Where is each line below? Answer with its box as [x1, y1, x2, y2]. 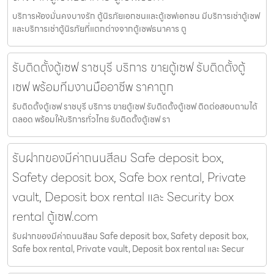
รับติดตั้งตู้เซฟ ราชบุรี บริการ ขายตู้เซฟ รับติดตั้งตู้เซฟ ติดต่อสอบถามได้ [12, 100, 257, 114]
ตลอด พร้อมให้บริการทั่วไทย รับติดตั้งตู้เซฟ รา [12, 113, 170, 127]
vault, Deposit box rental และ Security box [12, 187, 234, 207]
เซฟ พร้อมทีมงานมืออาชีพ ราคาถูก [12, 77, 174, 97]
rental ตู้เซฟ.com [12, 207, 98, 227]
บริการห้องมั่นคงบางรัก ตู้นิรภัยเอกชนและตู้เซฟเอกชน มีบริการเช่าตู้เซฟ [12, 9, 260, 23]
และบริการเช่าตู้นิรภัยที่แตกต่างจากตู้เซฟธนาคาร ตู [12, 22, 187, 36]
